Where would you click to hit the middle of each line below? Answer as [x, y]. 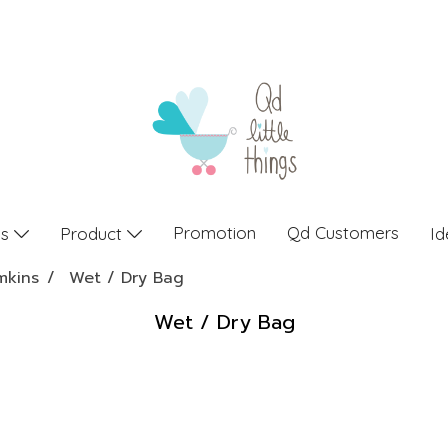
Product [93, 233]
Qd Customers [342, 232]
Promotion [214, 232]
